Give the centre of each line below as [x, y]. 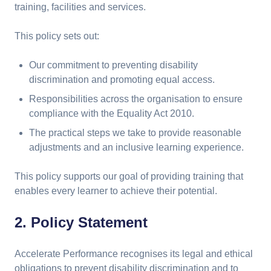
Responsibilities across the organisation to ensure [136, 99]
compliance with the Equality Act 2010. [112, 113]
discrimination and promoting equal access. [122, 80]
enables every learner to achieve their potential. [116, 191]
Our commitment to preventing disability [113, 65]
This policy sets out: [57, 36]
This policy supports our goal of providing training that [129, 176]
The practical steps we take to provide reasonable [135, 133]
